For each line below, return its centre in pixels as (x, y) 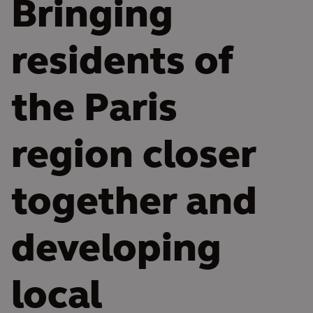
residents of (122, 64)
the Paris (94, 111)
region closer (133, 158)
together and (134, 204)
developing (116, 251)
